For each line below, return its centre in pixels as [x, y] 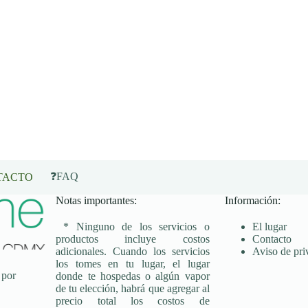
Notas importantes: [97, 201]
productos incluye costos [133, 239]
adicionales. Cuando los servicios [133, 252]
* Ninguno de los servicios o [136, 227]
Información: [252, 201]
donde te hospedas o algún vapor [133, 276]
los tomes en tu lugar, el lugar [133, 264]
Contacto [272, 239]
